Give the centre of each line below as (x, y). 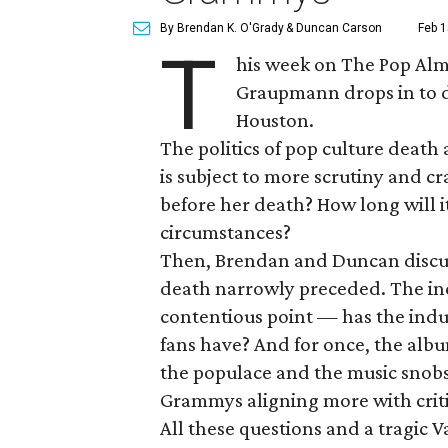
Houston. (275, 120)
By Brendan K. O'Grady (222, 28)
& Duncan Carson (332, 28)
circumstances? (225, 232)
